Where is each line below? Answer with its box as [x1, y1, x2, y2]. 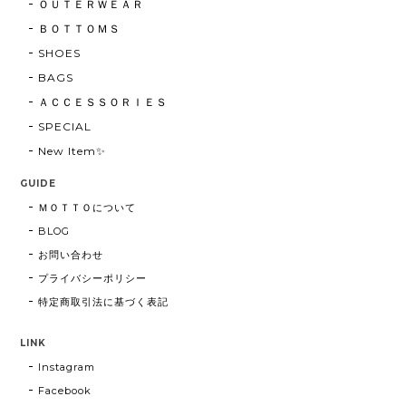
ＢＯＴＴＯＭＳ [38, 21, 121, 35]
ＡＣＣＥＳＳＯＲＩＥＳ [38, 94, 168, 109]
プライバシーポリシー [38, 271, 147, 285]
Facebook [38, 383, 92, 397]
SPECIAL [38, 119, 92, 133]
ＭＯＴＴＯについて [38, 200, 137, 214]
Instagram [38, 360, 96, 373]
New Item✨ [38, 143, 107, 158]
